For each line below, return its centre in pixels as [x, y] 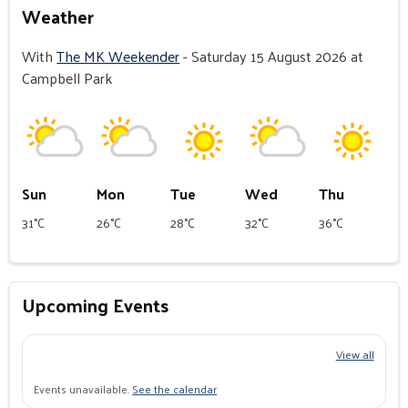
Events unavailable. [83, 389]
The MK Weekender [118, 56]
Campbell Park [67, 78]
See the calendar [175, 389]
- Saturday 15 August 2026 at [272, 56]
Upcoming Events [96, 306]
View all [355, 355]
